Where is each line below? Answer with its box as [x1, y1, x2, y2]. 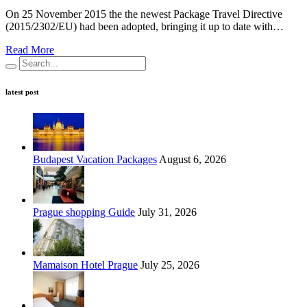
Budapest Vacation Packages [33, 153, 157, 166]
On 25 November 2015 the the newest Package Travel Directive [5, 8, 282, 21]
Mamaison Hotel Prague [33, 259, 138, 271]
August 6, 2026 [157, 153, 226, 166]
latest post [5, 88, 39, 97]
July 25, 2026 [138, 259, 199, 271]
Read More [5, 44, 54, 56]
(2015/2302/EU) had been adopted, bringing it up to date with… [5, 21, 284, 33]
